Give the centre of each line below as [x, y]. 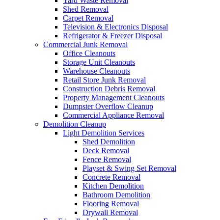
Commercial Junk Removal [85, 44]
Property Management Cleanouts [114, 97]
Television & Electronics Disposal [115, 27]
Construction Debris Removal [109, 89]
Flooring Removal [111, 204]
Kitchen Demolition [113, 186]
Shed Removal [86, 9]
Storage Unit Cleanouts [99, 62]
